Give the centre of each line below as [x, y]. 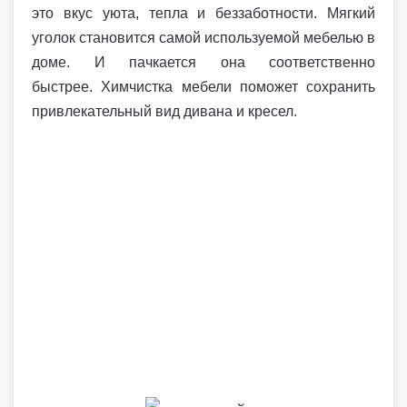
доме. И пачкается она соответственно [203, 62]
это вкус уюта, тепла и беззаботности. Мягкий [203, 13]
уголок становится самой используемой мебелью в [203, 38]
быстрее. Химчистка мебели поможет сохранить [203, 87]
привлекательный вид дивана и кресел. [164, 111]
